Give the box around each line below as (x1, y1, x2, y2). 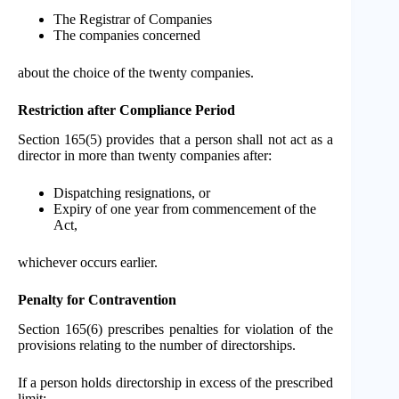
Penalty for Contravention (18, 292, 176, 308)
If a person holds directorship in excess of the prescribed (18, 375, 334, 390)
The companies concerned (53, 28, 200, 44)
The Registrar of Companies (53, 12, 212, 28)
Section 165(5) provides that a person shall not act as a (18, 132, 334, 148)
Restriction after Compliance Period (18, 102, 235, 118)
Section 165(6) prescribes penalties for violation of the (18, 322, 334, 337)
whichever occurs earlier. (18, 255, 158, 271)
